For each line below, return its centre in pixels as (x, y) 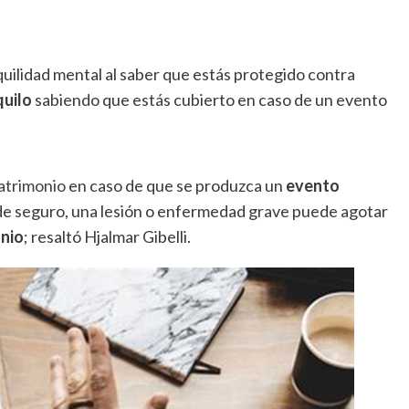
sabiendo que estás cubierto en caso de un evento (209, 100)
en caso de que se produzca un (174, 186)
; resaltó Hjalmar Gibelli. (107, 237)
